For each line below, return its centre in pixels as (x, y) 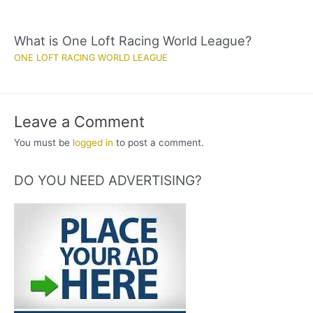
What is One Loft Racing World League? (133, 41)
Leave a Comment (79, 121)
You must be (43, 142)
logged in (93, 142)
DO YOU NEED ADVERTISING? (108, 180)
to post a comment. (159, 142)
